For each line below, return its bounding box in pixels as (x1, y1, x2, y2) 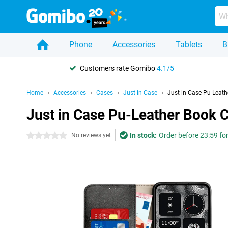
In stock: (130, 131, 157, 139)
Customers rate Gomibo (80, 64, 157, 72)
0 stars (26, 132, 48, 140)
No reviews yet (71, 132, 111, 139)
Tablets (176, 40, 202, 49)
